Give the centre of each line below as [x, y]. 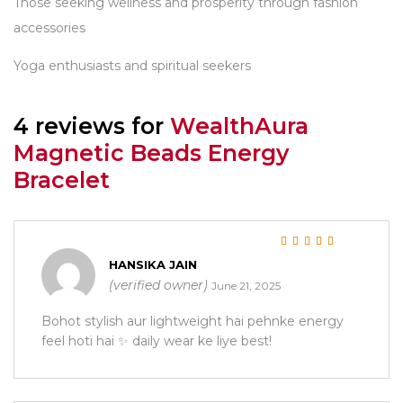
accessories [49, 28]
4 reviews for [92, 125]
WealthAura [239, 125]
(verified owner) [158, 285]
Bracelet [62, 179]
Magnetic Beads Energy [151, 152]
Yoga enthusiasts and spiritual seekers [132, 66]
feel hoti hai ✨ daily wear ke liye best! [157, 340]
